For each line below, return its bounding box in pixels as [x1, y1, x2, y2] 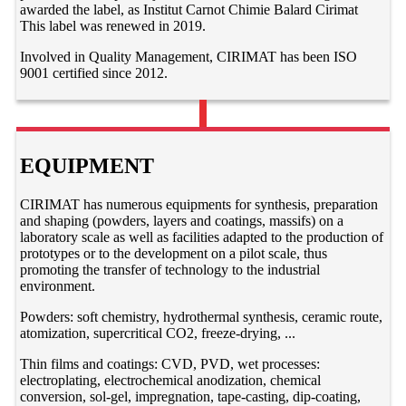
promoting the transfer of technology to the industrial [20, 261, 321, 277]
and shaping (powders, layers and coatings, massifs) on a [20, 212, 344, 228]
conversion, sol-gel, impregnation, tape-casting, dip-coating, [20, 388, 362, 404]
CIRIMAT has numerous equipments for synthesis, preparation [20, 196, 379, 212]
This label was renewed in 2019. [20, 17, 207, 34]
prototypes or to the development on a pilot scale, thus [20, 245, 328, 261]
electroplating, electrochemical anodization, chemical [20, 372, 322, 388]
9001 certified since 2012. [20, 64, 169, 81]
